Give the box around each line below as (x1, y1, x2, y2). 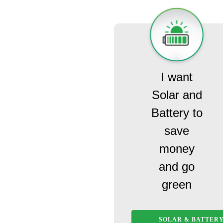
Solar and (151, 88, 202, 102)
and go (159, 160, 195, 174)
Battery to (151, 106, 203, 120)
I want (161, 70, 193, 84)
